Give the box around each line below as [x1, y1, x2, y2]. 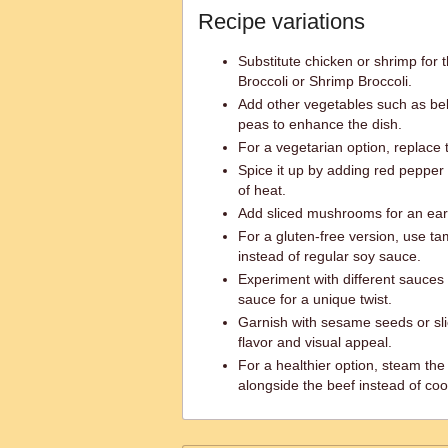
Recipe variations [198, 9, 365, 34]
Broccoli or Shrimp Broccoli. [238, 73, 412, 89]
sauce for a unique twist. [238, 291, 392, 307]
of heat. [238, 182, 286, 198]
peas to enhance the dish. [238, 116, 402, 132]
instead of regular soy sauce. [238, 248, 421, 264]
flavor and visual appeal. [238, 334, 392, 350]
